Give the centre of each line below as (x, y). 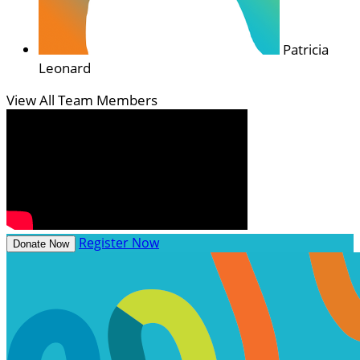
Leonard (65, 67)
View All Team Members (82, 100)
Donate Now (41, 243)
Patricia (306, 49)
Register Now (119, 242)
